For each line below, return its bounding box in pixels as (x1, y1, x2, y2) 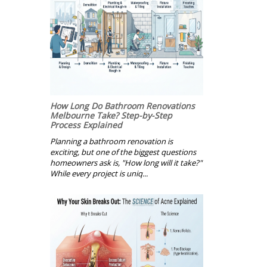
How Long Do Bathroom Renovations (50, 100, 195, 112)
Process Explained (50, 119, 122, 131)
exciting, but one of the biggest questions (50, 147, 196, 158)
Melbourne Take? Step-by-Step (50, 110, 172, 122)
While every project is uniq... (50, 168, 148, 179)
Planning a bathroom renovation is (50, 136, 173, 147)
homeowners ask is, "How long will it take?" (50, 157, 202, 169)
